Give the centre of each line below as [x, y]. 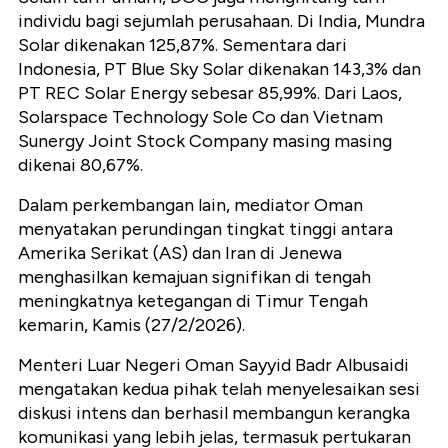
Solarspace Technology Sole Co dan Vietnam [200, 116]
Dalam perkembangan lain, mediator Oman [190, 204]
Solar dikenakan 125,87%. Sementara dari [182, 44]
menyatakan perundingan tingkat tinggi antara [205, 228]
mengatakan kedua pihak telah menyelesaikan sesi [219, 388]
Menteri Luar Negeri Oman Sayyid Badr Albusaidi [213, 364]
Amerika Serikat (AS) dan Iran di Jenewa [180, 252]
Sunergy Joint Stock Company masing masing [205, 140]
